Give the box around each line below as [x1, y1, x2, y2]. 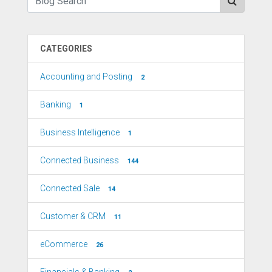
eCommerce [40, 239, 87, 249]
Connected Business [40, 155, 119, 165]
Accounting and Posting [40, 71, 132, 81]
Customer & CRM [40, 211, 106, 221]
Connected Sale [40, 183, 100, 193]
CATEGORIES [40, 43, 92, 53]
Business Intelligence [40, 127, 120, 137]
